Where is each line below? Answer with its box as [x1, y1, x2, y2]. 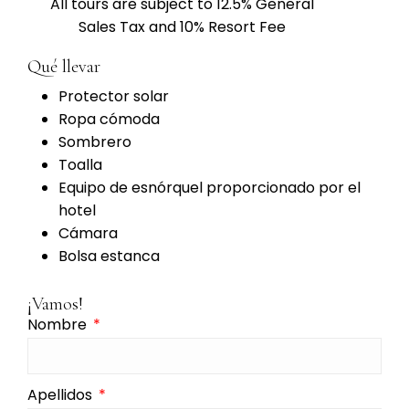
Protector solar [58, 86, 169, 108]
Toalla [58, 154, 102, 176]
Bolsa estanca [58, 246, 160, 267]
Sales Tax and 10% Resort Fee [78, 16, 286, 38]
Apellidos [27, 384, 96, 406]
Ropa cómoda [58, 109, 160, 131]
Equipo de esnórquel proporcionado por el [58, 177, 361, 199]
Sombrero [58, 131, 131, 153]
